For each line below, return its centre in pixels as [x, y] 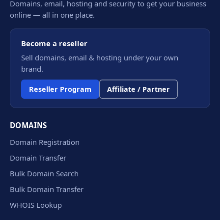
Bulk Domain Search [44, 173]
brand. [32, 69]
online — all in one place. [52, 14]
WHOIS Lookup [36, 205]
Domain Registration [45, 142]
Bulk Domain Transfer [47, 189]
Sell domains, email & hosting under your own [100, 57]
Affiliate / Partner [138, 89]
